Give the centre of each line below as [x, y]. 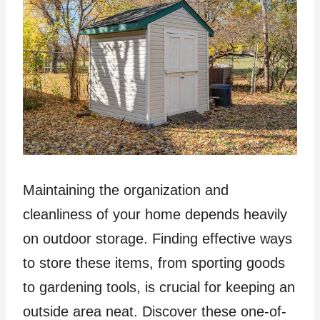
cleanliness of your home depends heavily [155, 215]
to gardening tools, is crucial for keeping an [159, 287]
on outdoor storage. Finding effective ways [157, 239]
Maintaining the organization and [126, 190]
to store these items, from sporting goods [154, 263]
